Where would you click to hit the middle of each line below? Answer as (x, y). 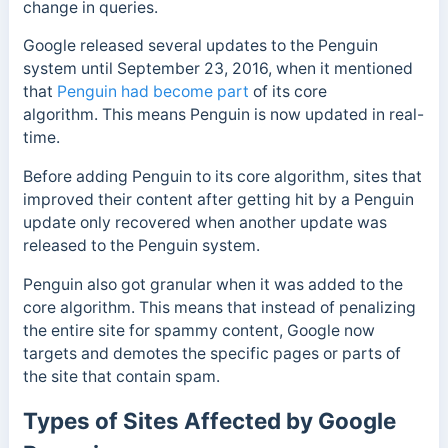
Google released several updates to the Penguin (200, 46)
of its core (287, 92)
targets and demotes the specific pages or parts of (211, 353)
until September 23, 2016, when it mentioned (246, 69)
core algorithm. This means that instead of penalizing (219, 307)
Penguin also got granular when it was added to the (212, 284)
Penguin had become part (152, 92)
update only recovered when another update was (204, 222)
